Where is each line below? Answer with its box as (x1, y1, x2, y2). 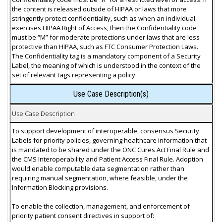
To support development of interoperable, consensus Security (11, 126, 199, 135)
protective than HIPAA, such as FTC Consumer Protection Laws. (11, 42, 198, 51)
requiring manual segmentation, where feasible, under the (11, 173, 188, 182)
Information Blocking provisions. (11, 182, 108, 192)
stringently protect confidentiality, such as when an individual (11, 13, 195, 23)
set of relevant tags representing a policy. (11, 70, 137, 79)
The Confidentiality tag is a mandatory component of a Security (11, 51, 201, 60)
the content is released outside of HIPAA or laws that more (11, 4, 187, 13)
